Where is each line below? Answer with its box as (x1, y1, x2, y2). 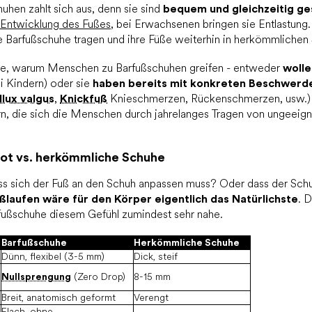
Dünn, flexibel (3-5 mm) (1, 251, 104, 263)
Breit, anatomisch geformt (1, 292, 116, 304)
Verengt (134, 292, 169, 304)
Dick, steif (134, 251, 178, 263)
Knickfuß (60, 92, 107, 106)
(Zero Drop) (71, 271, 125, 283)
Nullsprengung (1, 271, 71, 283)
